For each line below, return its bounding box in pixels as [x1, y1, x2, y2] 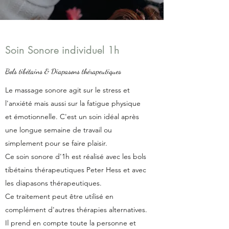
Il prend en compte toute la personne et [5, 218, 136, 227]
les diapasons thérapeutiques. [5, 178, 104, 188]
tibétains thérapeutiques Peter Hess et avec [5, 165, 146, 174]
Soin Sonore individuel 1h [5, 43, 120, 57]
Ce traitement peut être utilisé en [5, 191, 113, 201]
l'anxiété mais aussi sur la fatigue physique [5, 98, 141, 108]
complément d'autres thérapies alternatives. [5, 204, 147, 214]
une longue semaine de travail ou [5, 125, 112, 134]
